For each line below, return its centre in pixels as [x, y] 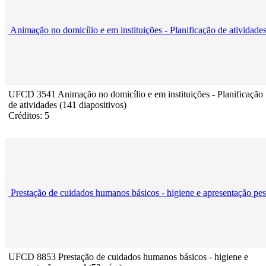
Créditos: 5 [29, 116]
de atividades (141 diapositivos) [67, 105]
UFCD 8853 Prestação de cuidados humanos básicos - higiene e [128, 257]
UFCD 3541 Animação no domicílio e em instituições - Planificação [136, 94]
